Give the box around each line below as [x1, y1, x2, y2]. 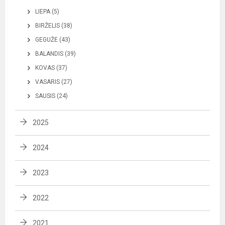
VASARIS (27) [35, 78, 72, 85]
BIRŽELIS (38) [35, 22, 72, 29]
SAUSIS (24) [35, 92, 68, 99]
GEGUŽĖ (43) [35, 36, 70, 43]
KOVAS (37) [35, 64, 67, 71]
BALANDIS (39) [35, 50, 76, 57]
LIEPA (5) [35, 8, 59, 15]
